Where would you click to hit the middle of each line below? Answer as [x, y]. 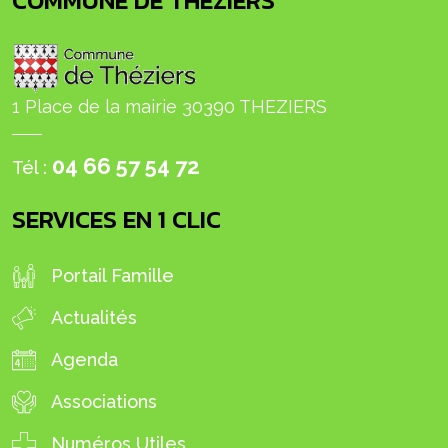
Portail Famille [112, 276]
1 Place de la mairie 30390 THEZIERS [169, 107]
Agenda [84, 360]
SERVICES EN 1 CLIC [116, 219]
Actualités [94, 318]
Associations [104, 402]
